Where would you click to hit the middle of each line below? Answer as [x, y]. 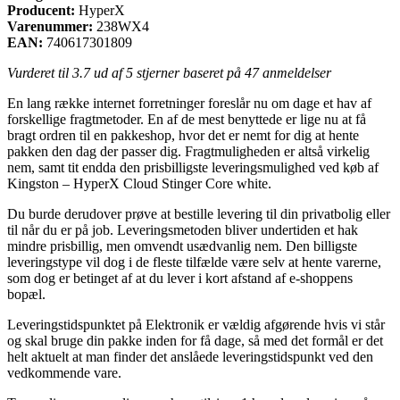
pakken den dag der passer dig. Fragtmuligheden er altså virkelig [188, 151]
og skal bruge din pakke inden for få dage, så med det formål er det [195, 340]
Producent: [41, 10]
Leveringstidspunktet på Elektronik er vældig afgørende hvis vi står [196, 324]
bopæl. [26, 294]
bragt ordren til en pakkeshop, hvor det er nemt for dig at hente [183, 135]
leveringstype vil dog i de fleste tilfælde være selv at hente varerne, [194, 262]
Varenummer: [50, 26]
